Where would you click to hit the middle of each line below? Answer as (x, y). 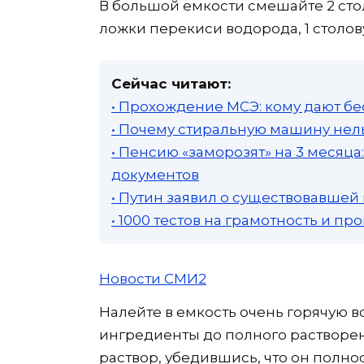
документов (155, 175)
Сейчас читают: (171, 84)
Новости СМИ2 (153, 279)
